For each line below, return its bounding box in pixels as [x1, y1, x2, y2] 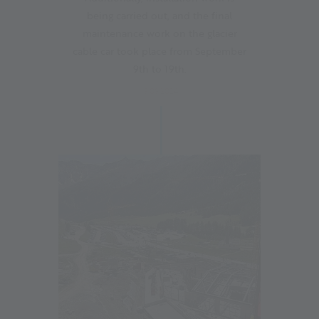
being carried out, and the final [87, 7, 232, 23]
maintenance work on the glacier [82, 25, 237, 41]
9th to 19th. [132, 61, 187, 76]
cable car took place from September [73, 43, 246, 58]
